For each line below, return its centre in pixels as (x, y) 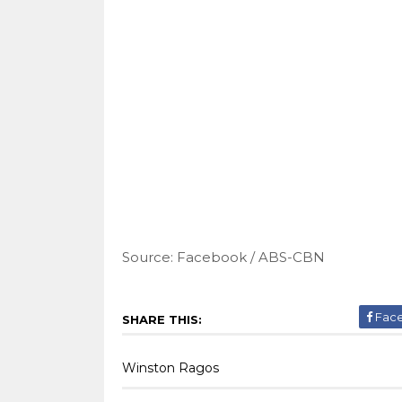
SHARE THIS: (162, 319)
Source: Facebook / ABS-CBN (223, 257)
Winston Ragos (170, 368)
